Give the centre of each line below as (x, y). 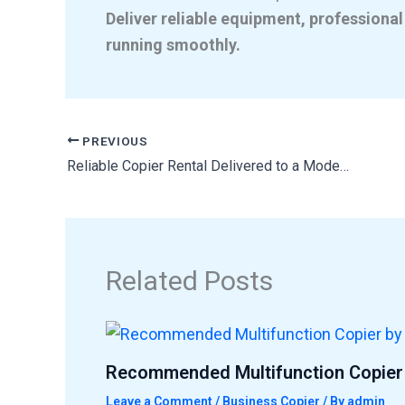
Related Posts (189, 281)
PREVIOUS (113, 141)
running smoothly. (173, 44)
